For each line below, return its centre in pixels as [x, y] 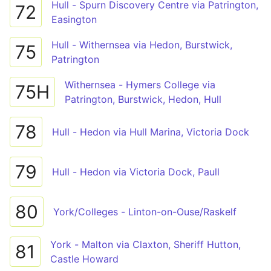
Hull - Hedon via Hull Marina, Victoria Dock [151, 132]
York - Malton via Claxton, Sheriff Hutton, [145, 244]
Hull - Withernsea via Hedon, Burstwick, [142, 45]
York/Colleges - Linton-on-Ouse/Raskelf [145, 212]
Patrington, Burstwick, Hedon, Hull [143, 99]
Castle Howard [84, 259]
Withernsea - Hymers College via [140, 85]
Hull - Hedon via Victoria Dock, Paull [136, 172]
